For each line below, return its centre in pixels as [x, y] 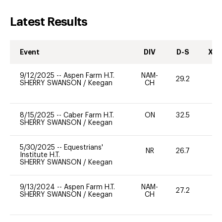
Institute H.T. [40, 155]
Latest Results [49, 22]
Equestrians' [83, 147]
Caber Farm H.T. [89, 115]
